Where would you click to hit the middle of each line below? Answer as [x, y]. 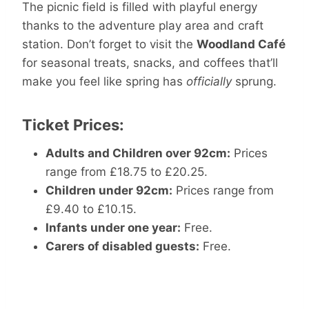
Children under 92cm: [109, 191]
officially [209, 82]
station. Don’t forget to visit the [109, 44]
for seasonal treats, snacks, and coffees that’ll [150, 63]
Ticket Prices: [73, 125]
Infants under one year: [113, 228]
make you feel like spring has [104, 82]
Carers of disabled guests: [122, 247]
